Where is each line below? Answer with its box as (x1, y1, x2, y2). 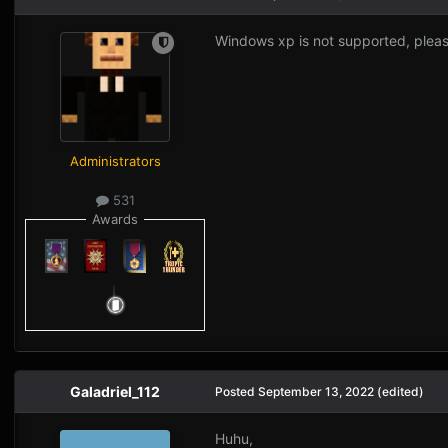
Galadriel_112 (70, 382, 160, 400)
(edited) (377, 383, 424, 399)
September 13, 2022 (258, 383, 374, 399)
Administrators (69, 152, 161, 169)
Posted (215, 383, 258, 399)
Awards (92, 210, 138, 227)
